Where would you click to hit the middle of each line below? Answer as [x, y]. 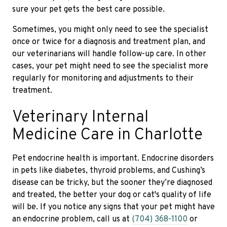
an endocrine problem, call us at [72, 219]
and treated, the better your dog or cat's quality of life [112, 195]
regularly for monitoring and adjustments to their [103, 78]
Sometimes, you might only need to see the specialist [110, 30]
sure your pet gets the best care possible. [88, 9]
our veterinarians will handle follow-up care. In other [109, 54]
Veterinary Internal [80, 117]
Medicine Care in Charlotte [107, 135]
